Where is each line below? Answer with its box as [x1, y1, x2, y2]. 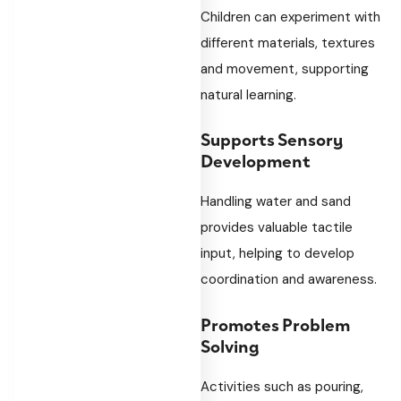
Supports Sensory [200, 125, 343, 151]
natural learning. [200, 85, 296, 104]
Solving [200, 331, 260, 358]
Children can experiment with [200, 7, 380, 26]
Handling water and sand [200, 192, 351, 210]
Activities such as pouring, [200, 377, 363, 396]
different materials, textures [200, 33, 375, 52]
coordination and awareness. [200, 270, 377, 288]
